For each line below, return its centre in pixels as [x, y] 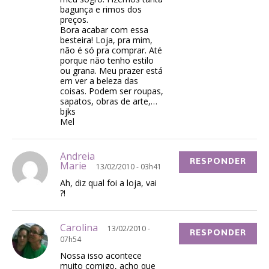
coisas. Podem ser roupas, [112, 91]
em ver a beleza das [99, 81]
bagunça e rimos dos [101, 10]
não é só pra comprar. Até [111, 50]
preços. [74, 20]
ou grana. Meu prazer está [111, 71]
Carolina [84, 228]
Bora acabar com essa [104, 30]
